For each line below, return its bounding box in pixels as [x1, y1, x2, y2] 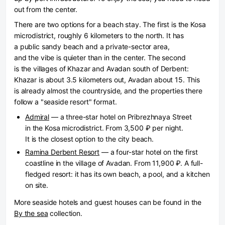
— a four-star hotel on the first [99, 148, 198, 156]
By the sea [14, 209, 48, 217]
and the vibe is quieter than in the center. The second [14, 53, 186, 62]
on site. [25, 181, 48, 189]
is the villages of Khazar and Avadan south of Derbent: [14, 64, 189, 73]
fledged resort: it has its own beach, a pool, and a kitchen [25, 170, 210, 178]
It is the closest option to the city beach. [25, 135, 154, 143]
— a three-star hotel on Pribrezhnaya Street [49, 113, 192, 121]
